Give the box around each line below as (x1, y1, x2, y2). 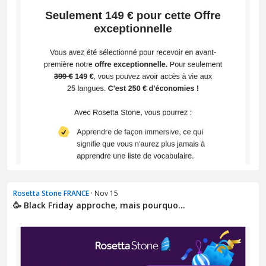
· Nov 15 (89, 188, 118, 198)
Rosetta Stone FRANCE (13, 188, 89, 198)
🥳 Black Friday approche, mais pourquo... (13, 199, 185, 211)
